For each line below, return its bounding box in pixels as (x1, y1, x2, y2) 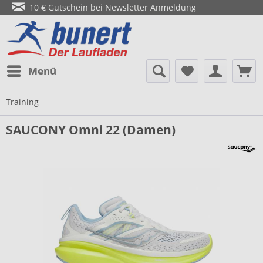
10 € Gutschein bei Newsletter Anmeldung (25, 2, 196, 13)
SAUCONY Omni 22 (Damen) (6, 122, 176, 138)
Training (6, 96, 39, 107)
